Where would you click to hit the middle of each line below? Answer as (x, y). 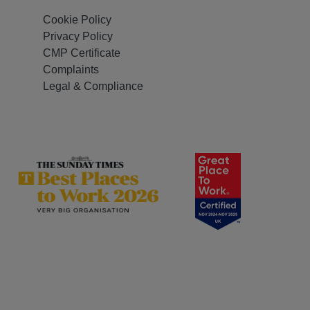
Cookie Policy (77, 20)
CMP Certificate (82, 53)
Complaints (71, 70)
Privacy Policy (78, 37)
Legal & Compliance (93, 86)
